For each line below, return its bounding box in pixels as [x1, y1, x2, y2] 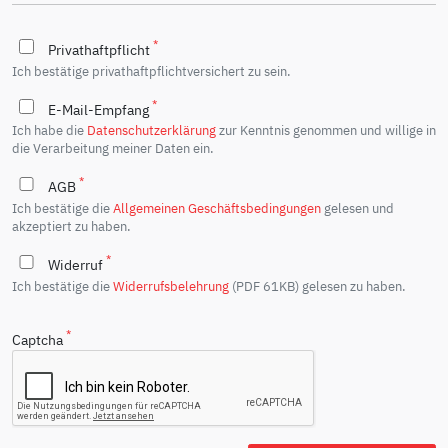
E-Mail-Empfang [48, 99, 152, 119]
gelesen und [321, 200, 394, 217]
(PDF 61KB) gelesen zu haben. [229, 277, 406, 294]
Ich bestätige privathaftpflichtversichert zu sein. [12, 62, 291, 79]
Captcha [12, 329, 63, 349]
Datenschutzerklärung [87, 122, 216, 139]
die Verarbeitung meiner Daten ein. [12, 140, 214, 157]
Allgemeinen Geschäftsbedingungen [113, 200, 321, 217]
